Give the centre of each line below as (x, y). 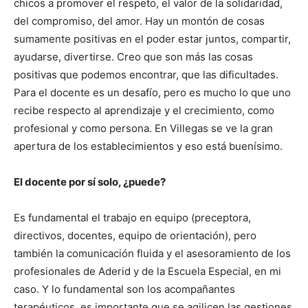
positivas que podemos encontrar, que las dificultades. (146, 74)
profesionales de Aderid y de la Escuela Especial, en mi (147, 271)
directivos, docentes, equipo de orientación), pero (135, 235)
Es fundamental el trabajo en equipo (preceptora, (132, 217)
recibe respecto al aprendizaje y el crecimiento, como (144, 110)
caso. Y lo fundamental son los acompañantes (124, 289)
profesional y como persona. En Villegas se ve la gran (143, 128)
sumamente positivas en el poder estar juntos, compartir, (152, 38)
